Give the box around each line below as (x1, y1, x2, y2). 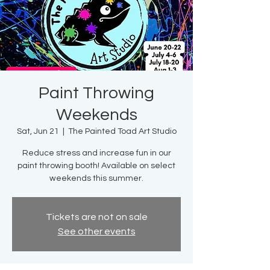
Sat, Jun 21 (16, 127, 59, 136)
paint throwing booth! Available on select (17, 162, 175, 171)
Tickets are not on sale (45, 212, 148, 222)
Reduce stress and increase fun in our (22, 149, 171, 158)
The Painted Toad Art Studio (67, 127, 177, 136)
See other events (57, 227, 136, 237)
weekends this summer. (49, 174, 143, 183)
